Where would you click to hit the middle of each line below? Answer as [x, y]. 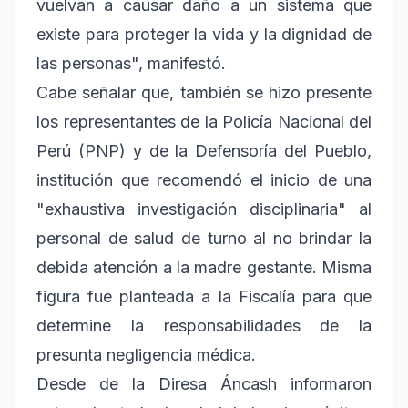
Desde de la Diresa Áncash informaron [204, 384]
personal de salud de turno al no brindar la [204, 239]
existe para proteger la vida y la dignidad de [204, 35]
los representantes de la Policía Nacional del [204, 122]
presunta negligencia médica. [146, 355]
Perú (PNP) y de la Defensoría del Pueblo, [204, 151]
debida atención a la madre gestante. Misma [204, 268]
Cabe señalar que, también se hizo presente [204, 93]
